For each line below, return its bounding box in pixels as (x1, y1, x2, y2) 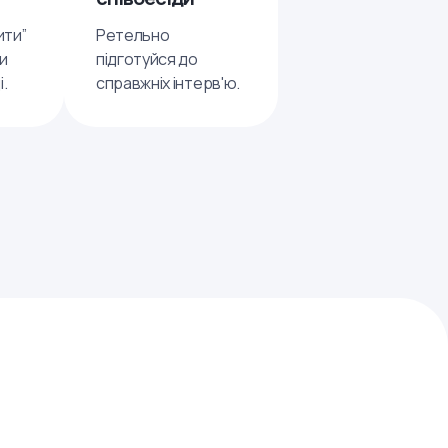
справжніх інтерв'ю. (96, 72, 240, 95)
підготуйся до (96, 48, 198, 71)
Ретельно (96, 24, 170, 47)
